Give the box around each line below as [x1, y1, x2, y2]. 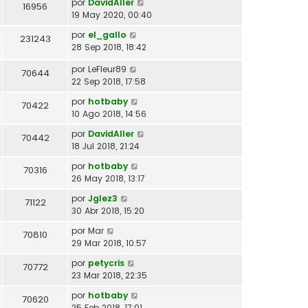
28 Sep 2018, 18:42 [71, 41, 146, 53]
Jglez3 [88, 192, 118, 204]
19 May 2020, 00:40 [71, 8, 152, 21]
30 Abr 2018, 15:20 [71, 204, 144, 217]
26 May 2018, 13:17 [71, 172, 145, 184]
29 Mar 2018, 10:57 [71, 236, 146, 249]
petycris [88, 256, 124, 269]
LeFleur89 [88, 63, 126, 75]
